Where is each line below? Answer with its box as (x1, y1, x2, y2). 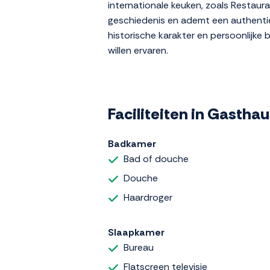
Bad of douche (124, 152, 189, 166)
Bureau (124, 240, 154, 254)
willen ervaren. (108, 44, 168, 57)
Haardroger (124, 191, 172, 204)
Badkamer (108, 137, 156, 151)
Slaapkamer (108, 225, 165, 239)
